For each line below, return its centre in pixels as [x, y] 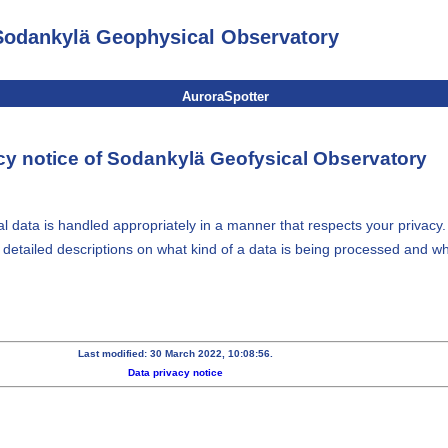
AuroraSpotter [225, 96]
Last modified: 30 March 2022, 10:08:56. [175, 354]
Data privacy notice [175, 373]
